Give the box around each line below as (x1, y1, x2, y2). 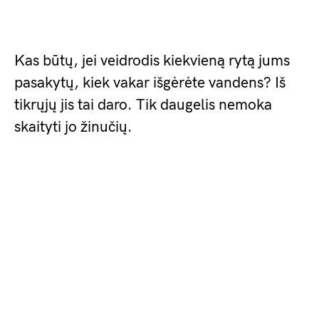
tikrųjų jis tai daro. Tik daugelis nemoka (14, 96, 272, 115)
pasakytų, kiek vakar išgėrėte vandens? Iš (14, 74, 286, 93)
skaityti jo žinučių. (14, 118, 132, 137)
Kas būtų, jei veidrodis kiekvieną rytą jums (14, 52, 290, 70)
